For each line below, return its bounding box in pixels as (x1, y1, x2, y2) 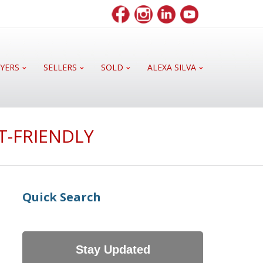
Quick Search (22, 189, 102, 205)
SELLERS (43, 62, 77, 73)
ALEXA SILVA (147, 62, 196, 73)
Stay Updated (75, 243, 150, 256)
